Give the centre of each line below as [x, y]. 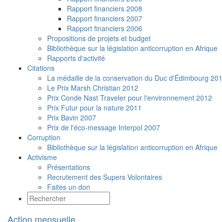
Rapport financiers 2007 [105, 19]
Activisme [42, 157]
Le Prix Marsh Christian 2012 [93, 88]
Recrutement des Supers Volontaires [105, 177]
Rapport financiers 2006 [105, 28]
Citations [41, 68]
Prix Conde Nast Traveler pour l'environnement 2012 [130, 98]
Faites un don [69, 187]
